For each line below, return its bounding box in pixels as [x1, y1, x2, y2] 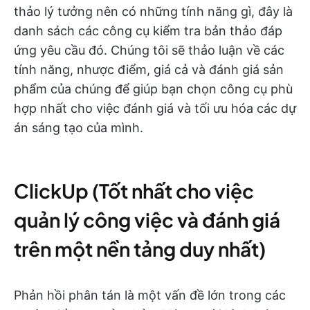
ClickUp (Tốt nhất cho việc [14, 179, 254, 203]
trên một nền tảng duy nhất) [14, 237, 266, 261]
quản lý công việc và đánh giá [14, 208, 280, 232]
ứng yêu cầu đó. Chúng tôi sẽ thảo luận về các [14, 43, 284, 57]
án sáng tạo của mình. [14, 120, 143, 135]
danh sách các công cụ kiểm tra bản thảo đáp [14, 24, 282, 38]
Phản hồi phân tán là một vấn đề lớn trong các [14, 288, 286, 302]
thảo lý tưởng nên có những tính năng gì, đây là [14, 4, 293, 19]
